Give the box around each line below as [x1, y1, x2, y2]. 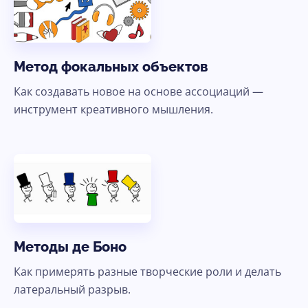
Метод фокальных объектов [14, 58, 208, 75]
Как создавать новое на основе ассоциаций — [14, 83, 263, 99]
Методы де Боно [14, 238, 126, 255]
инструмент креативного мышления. [14, 101, 213, 117]
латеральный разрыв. [14, 281, 131, 297]
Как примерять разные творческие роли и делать [14, 263, 281, 279]
